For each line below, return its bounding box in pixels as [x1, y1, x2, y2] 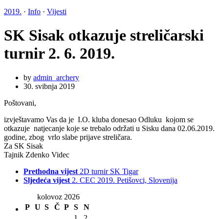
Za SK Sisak [4, 141, 43, 150]
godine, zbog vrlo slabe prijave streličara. [4, 132, 132, 141]
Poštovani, [4, 98, 36, 107]
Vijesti [47, 7, 66, 16]
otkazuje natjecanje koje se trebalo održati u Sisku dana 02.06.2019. [4, 124, 215, 132]
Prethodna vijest [23, 167, 78, 175]
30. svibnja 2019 [23, 82, 75, 90]
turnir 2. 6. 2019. [4, 44, 115, 63]
